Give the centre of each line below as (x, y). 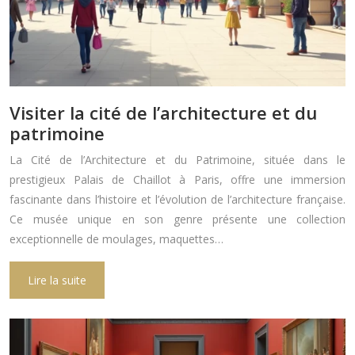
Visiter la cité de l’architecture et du (163, 113)
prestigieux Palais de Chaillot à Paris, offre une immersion (177, 180)
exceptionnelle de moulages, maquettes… (116, 239)
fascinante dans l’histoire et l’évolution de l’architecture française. (177, 200)
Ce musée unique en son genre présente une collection (177, 219)
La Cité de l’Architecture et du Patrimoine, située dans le (177, 160)
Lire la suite (57, 281)
